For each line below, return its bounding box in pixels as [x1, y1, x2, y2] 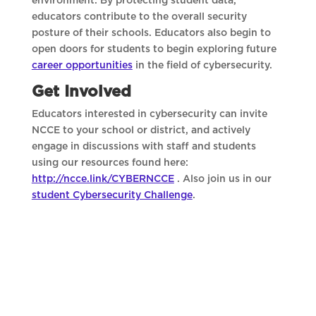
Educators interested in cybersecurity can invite [31, 109, 267, 120]
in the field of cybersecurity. [132, 61, 272, 71]
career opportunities [31, 61, 133, 71]
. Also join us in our [174, 174, 272, 185]
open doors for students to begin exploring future [31, 44, 276, 55]
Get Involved [31, 84, 131, 100]
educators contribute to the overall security [31, 12, 247, 23]
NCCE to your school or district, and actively [31, 126, 250, 136]
